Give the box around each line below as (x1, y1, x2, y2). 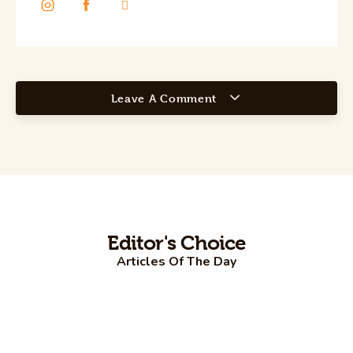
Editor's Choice (107, 231, 246, 255)
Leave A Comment (110, 91, 221, 106)
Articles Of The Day (117, 253, 236, 271)
